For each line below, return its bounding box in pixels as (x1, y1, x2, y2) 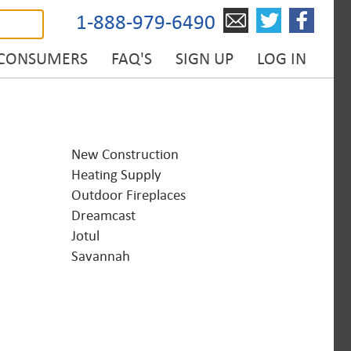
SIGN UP (175, 49, 233, 68)
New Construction (71, 147, 179, 162)
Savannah (71, 248, 130, 264)
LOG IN (257, 49, 306, 68)
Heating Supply (71, 167, 161, 183)
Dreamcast (71, 208, 136, 223)
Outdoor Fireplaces (71, 187, 186, 203)
